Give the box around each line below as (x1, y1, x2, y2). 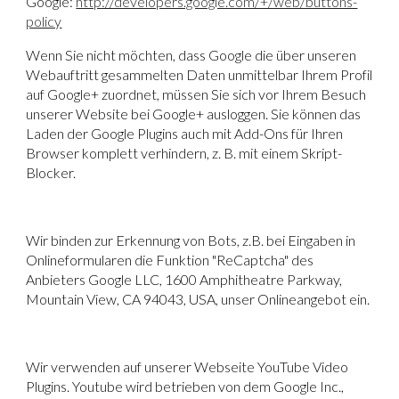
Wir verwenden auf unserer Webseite (26, 357, 258, 375)
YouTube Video (257, 357, 349, 375)
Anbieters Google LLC (26, 270, 160, 288)
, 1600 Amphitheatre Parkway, (159, 270, 343, 288)
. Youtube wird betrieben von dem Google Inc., (67, 377, 345, 395)
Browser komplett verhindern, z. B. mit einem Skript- (26, 143, 343, 161)
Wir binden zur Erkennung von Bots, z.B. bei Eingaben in (26, 231, 356, 248)
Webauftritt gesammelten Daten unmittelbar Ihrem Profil (26, 65, 373, 83)
